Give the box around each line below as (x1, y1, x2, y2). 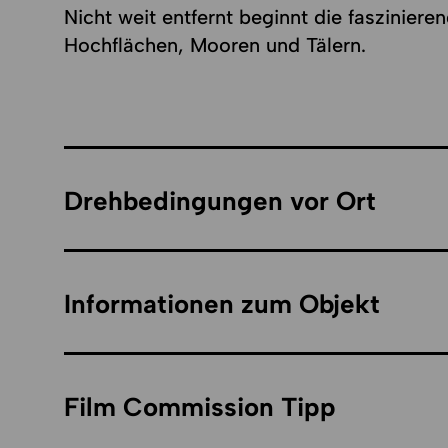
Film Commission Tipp (63, 390, 336, 423)
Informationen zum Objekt (63, 287, 380, 320)
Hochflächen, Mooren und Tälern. (63, 32, 366, 57)
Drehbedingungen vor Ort (63, 184, 376, 217)
